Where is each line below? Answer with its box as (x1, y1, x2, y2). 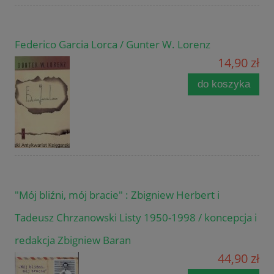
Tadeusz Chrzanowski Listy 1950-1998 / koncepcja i (15, 210, 257, 225)
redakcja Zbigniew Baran (15, 233, 131, 248)
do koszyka (197, 78, 250, 91)
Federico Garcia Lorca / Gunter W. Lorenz (15, 37, 210, 52)
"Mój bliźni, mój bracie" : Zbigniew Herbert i (15, 188, 220, 202)
